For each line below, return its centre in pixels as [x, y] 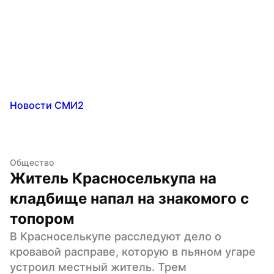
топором [42, 218]
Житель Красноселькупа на [113, 178]
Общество [32, 162]
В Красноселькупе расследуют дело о [116, 236]
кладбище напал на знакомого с [129, 198]
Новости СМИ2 [47, 105]
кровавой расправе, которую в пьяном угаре [133, 251]
